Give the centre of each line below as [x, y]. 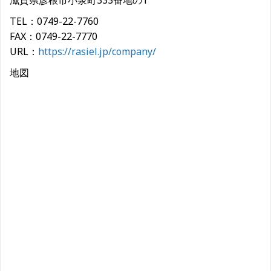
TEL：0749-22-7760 [54, 21]
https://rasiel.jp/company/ [97, 51]
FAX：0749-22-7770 [54, 36]
